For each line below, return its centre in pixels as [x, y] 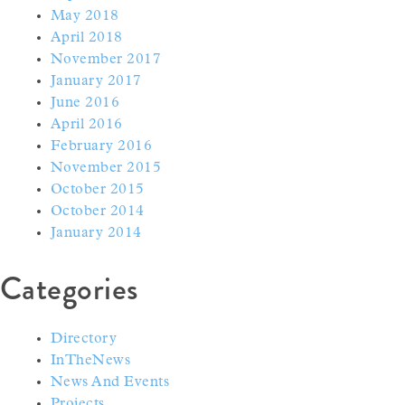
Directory [84, 339]
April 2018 [87, 38]
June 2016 [85, 103]
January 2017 [96, 81]
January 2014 [96, 233]
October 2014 [98, 211]
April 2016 [87, 124]
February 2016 [102, 146]
